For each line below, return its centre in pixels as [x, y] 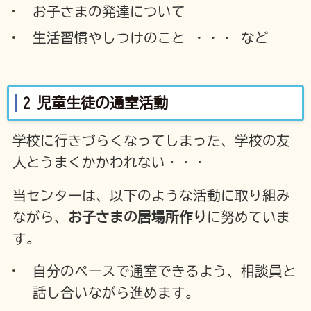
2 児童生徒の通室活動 [95, 103]
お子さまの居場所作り [137, 217]
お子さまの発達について [109, 11]
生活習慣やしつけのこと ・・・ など [151, 37]
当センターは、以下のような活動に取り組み [151, 195]
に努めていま [248, 217]
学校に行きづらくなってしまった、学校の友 [151, 140]
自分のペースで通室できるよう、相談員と [165, 271]
